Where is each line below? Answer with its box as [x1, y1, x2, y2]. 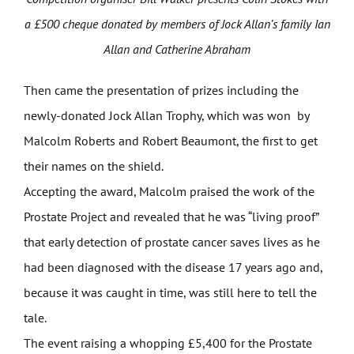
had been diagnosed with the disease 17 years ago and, [23, 259, 322, 276]
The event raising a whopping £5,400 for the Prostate [23, 335, 312, 352]
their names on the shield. [23, 158, 164, 175]
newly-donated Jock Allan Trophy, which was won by [23, 107, 309, 124]
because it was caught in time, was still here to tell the [23, 284, 317, 301]
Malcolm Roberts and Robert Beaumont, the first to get [23, 133, 318, 149]
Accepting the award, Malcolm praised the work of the [23, 183, 314, 200]
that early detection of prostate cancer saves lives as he [23, 234, 320, 250]
